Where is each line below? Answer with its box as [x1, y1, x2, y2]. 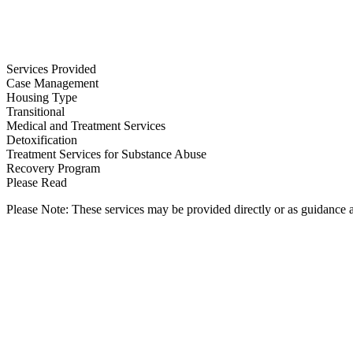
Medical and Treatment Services [6, 119, 165, 132]
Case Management [6, 76, 98, 90]
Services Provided [6, 62, 96, 76]
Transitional [6, 105, 65, 118]
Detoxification [6, 133, 77, 147]
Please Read [6, 176, 67, 189]
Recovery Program [6, 162, 100, 175]
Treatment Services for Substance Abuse [6, 147, 206, 161]
